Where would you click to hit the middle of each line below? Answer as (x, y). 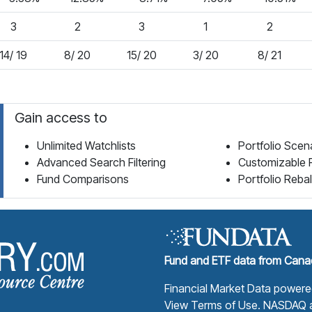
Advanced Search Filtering (101, 162)
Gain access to (61, 118)
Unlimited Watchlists (86, 146)
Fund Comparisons (83, 179)
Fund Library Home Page (147, 234)
